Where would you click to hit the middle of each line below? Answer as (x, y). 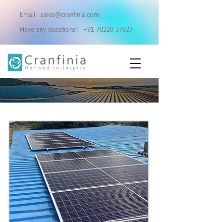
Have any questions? (51, 29)
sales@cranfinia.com (70, 14)
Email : (30, 14)
